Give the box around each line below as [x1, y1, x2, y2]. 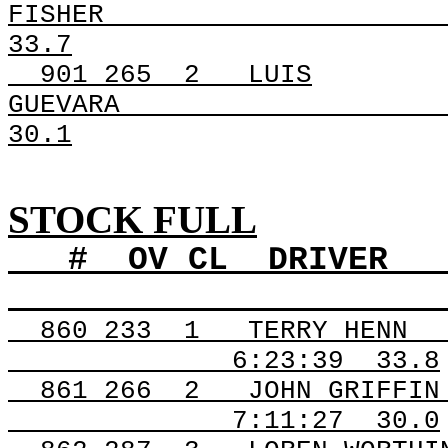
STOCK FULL [8, 198, 257, 241]
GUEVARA [8, 90, 120, 120]
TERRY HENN [248, 316, 408, 346]
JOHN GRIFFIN [248, 376, 440, 406]
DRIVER [268, 242, 388, 279]
